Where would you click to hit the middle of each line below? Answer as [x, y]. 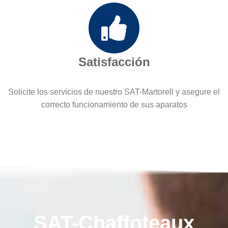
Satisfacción [114, 62]
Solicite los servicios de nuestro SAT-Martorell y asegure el [114, 92]
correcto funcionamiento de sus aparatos [114, 105]
